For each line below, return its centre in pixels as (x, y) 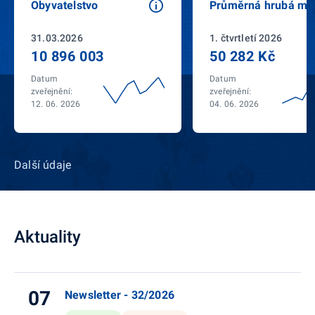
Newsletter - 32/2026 (120, 295)
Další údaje (43, 165)
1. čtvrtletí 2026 (246, 38)
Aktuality (47, 237)
